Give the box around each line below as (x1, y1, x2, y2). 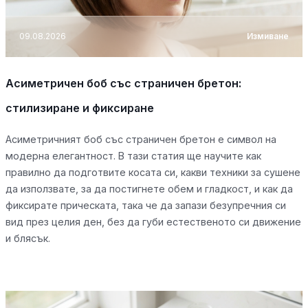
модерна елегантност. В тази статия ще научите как (5, 149, 261, 162)
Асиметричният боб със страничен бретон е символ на (5, 133, 276, 145)
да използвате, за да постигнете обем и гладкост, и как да (5, 182, 293, 195)
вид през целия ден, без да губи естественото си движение (5, 215, 301, 228)
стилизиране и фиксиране (5, 100, 154, 115)
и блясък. (5, 232, 50, 244)
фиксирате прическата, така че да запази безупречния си (5, 199, 286, 211)
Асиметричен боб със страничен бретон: (5, 76, 241, 90)
